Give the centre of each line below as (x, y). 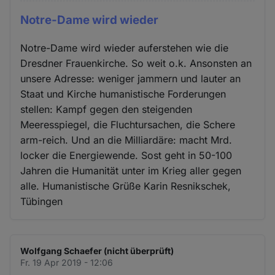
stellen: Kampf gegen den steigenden (107, 109)
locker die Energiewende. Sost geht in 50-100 (126, 155)
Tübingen (42, 201)
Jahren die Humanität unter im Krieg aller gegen (131, 170)
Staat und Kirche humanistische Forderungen (123, 94)
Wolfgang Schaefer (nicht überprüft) (97, 250)
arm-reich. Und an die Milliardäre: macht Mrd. (126, 140)
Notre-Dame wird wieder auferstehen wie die (125, 48)
